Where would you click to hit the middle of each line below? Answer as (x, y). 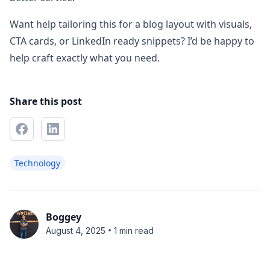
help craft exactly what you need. (85, 58)
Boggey (64, 217)
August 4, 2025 (76, 230)
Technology (37, 163)
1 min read (134, 230)
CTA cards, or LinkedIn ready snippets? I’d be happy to (132, 41)
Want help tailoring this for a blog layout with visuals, (131, 24)
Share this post (46, 101)
